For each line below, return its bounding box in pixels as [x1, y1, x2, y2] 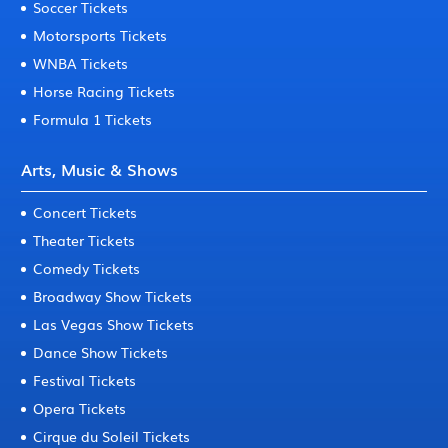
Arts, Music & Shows [21, 157, 179, 181]
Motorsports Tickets [33, 25, 168, 45]
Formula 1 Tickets [33, 109, 153, 129]
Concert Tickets [33, 202, 138, 222]
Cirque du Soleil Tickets [33, 426, 191, 446]
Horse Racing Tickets [33, 81, 176, 101]
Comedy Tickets [33, 258, 141, 278]
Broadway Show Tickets [33, 286, 193, 306]
